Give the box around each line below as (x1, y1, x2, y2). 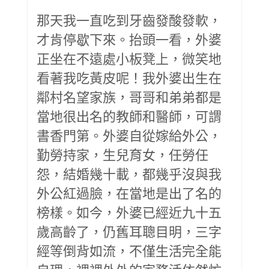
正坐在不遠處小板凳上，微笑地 (37, 50, 222, 66)
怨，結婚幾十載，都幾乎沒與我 (37, 165, 222, 181)
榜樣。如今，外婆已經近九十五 (37, 204, 222, 220)
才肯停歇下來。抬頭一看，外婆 (37, 31, 222, 47)
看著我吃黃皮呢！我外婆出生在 (37, 69, 222, 85)
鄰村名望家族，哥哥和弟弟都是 (37, 88, 222, 104)
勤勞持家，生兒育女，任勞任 (37, 146, 208, 162)
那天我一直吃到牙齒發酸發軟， (37, 11, 222, 28)
